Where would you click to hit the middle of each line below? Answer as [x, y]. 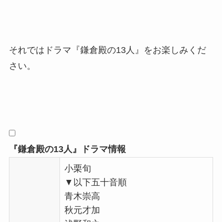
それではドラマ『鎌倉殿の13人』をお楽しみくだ [107, 50]
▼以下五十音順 [95, 183]
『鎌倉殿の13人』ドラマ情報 [67, 149]
